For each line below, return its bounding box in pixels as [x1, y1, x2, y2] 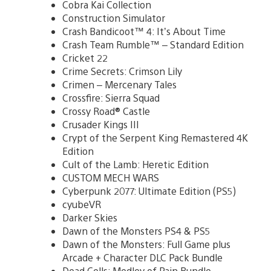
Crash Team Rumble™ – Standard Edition [62, 38, 244, 51]
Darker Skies [62, 211, 117, 224]
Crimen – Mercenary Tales [62, 77, 177, 91]
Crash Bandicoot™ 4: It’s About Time [62, 24, 226, 38]
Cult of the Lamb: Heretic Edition [62, 157, 209, 171]
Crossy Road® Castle [62, 104, 150, 117]
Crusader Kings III [62, 117, 139, 131]
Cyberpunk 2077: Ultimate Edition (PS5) [62, 184, 236, 197]
